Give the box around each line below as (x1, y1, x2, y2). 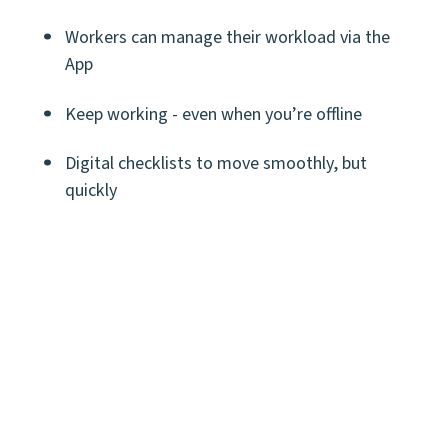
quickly (65, 177, 117, 203)
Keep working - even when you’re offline (65, 101, 362, 127)
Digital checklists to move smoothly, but (65, 150, 367, 176)
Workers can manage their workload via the (65, 25, 390, 51)
